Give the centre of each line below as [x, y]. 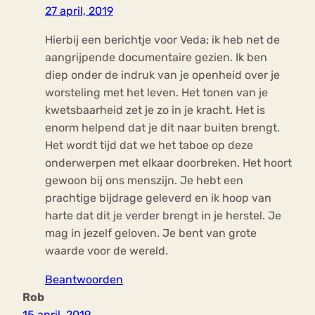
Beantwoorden [84, 280]
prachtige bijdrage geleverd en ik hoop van [158, 198]
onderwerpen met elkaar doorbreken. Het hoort [168, 163]
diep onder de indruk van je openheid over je [162, 75]
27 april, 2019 [79, 11]
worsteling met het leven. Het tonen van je [156, 93]
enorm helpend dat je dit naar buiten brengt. [162, 128]
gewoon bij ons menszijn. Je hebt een [144, 181]
